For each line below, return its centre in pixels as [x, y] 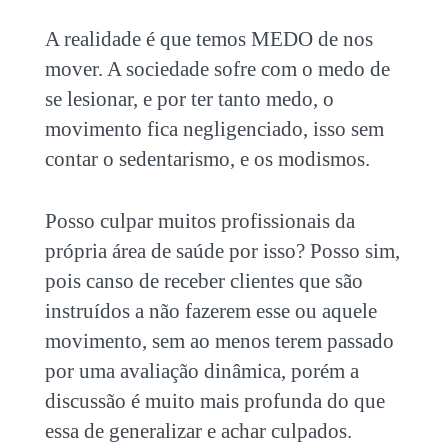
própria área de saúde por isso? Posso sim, [222, 250]
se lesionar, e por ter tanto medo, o [189, 98]
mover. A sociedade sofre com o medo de [217, 68]
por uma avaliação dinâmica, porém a [201, 370]
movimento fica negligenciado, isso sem [214, 128]
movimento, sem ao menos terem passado [219, 340]
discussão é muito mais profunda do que [214, 400]
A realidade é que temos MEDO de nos [208, 38]
